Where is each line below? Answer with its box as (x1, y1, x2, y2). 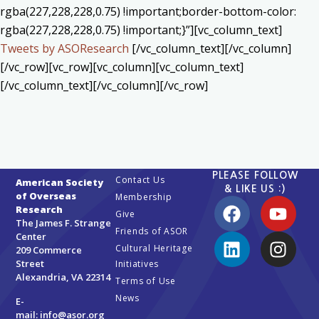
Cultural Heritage (115, 242, 193, 255)
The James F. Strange (16, 216, 112, 230)
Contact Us (115, 174, 165, 187)
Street (16, 257, 45, 271)
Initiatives (115, 258, 159, 271)
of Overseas (16, 189, 77, 203)
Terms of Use (115, 275, 176, 288)
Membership (115, 191, 172, 204)
